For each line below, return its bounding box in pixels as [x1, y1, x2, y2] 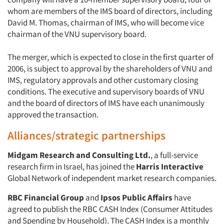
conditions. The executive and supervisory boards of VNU [7, 86, 204, 97]
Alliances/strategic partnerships [7, 128, 165, 142]
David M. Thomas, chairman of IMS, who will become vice [7, 17, 204, 28]
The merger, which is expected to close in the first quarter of [7, 51, 213, 62]
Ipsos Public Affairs [100, 192, 172, 203]
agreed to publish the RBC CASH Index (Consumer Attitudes [7, 203, 212, 214]
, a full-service [150, 149, 198, 160]
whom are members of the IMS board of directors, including [7, 5, 212, 16]
